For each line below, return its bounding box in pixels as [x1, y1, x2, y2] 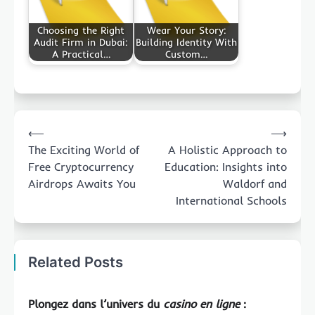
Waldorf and [223, 176, 287, 191]
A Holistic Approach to [168, 143, 287, 157]
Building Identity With [136, 35, 237, 49]
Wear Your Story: [146, 23, 226, 37]
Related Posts [28, 253, 123, 271]
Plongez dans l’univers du [28, 297, 163, 311]
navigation [13, 133, 84, 152]
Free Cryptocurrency [28, 160, 134, 174]
